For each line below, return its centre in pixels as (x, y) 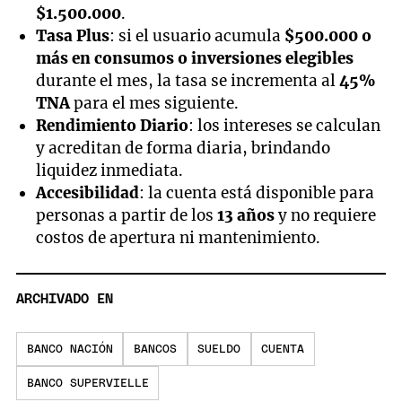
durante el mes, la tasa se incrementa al (188, 81)
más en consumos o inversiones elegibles (195, 59)
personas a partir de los (127, 216)
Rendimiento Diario (113, 126)
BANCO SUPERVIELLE (87, 383)
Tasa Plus (73, 36)
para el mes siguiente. (155, 104)
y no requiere (326, 216)
